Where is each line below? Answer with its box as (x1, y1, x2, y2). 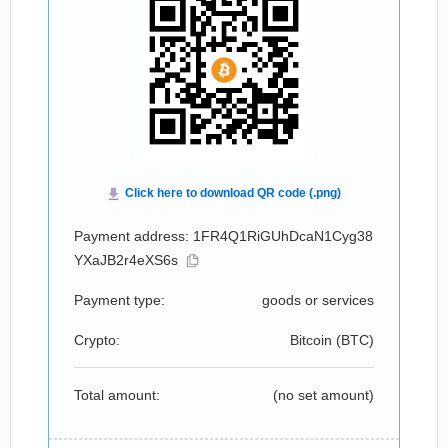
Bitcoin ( (290, 332, 341, 348)
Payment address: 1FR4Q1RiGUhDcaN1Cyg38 (74, 228, 373, 244)
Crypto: (74, 332, 120, 348)
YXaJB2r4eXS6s (74, 252, 178, 268)
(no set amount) (273, 387, 374, 403)
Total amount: (74, 387, 160, 403)
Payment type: (74, 292, 165, 308)
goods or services (262, 292, 374, 308)
